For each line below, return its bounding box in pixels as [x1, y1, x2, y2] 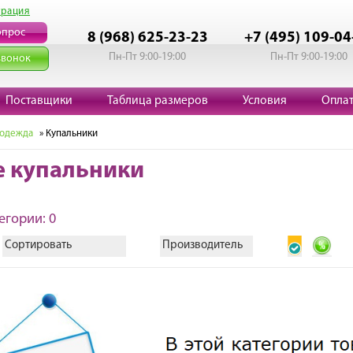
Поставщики [6, 95, 72, 107]
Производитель [162, 240, 243, 251]
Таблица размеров [107, 95, 208, 107]
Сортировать [5, 240, 72, 251]
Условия [243, 95, 287, 107]
